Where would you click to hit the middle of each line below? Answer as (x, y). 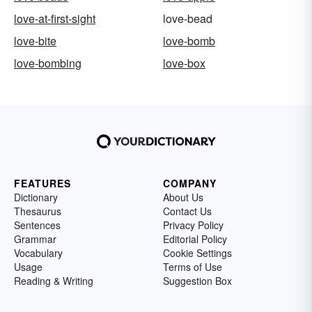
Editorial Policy (195, 239)
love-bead (188, 18)
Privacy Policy (193, 225)
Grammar (35, 239)
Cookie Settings (197, 252)
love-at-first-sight (55, 18)
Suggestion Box (197, 280)
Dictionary (36, 197)
